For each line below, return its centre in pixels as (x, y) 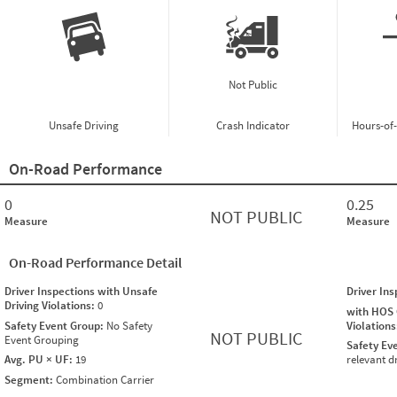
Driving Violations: (51, 306)
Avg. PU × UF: (40, 360)
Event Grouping (42, 339)
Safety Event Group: (55, 325)
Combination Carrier (105, 379)
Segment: (30, 379)
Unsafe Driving (84, 126)
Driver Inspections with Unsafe (81, 292)
